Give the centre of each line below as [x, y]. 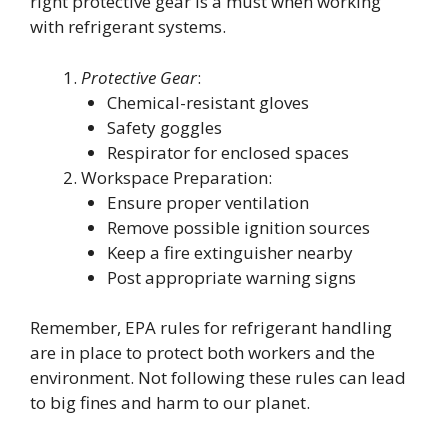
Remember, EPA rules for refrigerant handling [211, 328]
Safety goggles [164, 127]
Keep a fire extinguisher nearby [229, 252]
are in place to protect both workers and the [202, 353]
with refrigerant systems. [128, 27]
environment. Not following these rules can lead [218, 378]
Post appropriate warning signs [231, 277]
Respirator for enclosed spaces [227, 152]
